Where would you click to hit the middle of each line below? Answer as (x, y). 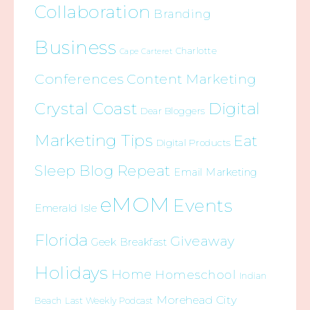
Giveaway (202, 241)
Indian (253, 275)
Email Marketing (216, 172)
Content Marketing (192, 79)
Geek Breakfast (129, 242)
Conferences (79, 79)
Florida (62, 240)
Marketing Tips (94, 140)
